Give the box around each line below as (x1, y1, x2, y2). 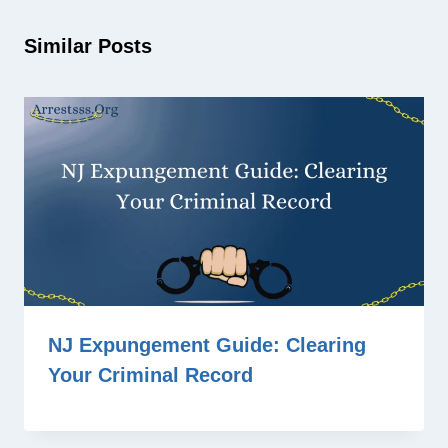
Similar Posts (24, 35, 152, 57)
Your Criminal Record (48, 364, 253, 387)
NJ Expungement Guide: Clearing (48, 334, 366, 357)
